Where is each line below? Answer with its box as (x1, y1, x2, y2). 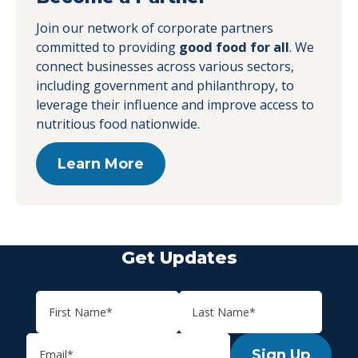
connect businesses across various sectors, (36, 57, 294, 75)
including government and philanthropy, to (36, 76, 294, 94)
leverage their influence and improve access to (36, 95, 314, 113)
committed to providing (36, 38, 179, 56)
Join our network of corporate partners (36, 18, 273, 37)
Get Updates (121, 247, 237, 268)
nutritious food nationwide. (36, 114, 200, 133)
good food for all (179, 38, 289, 56)
